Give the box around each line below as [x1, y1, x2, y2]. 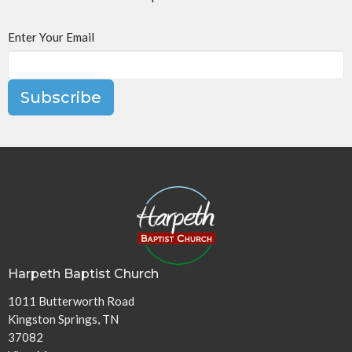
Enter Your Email [8, 29, 94, 44]
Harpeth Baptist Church [8, 266, 159, 281]
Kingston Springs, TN [8, 312, 119, 327]
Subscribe [20, 87, 101, 107]
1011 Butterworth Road [8, 294, 134, 309]
